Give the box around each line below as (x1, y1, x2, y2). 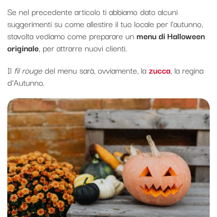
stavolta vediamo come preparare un (7, 29, 137, 42)
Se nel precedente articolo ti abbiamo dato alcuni (7, 4, 178, 18)
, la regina (170, 63, 203, 77)
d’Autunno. (7, 75, 45, 89)
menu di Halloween (137, 29, 205, 42)
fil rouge (14, 63, 42, 77)
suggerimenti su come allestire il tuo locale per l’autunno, (7, 16, 203, 30)
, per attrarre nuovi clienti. (39, 41, 127, 54)
